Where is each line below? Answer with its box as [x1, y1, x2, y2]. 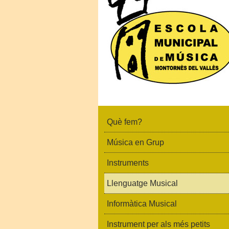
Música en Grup [107, 138, 164, 147]
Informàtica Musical [107, 199, 177, 208]
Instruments [107, 158, 149, 167]
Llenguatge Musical [107, 179, 178, 188]
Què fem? [107, 118, 142, 126]
